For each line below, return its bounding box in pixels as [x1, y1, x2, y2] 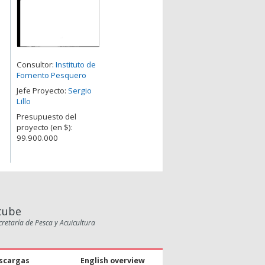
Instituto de [56, 59, 96, 70]
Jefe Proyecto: [17, 85, 68, 96]
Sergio [68, 85, 92, 96]
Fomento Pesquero [17, 70, 86, 81]
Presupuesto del [17, 111, 76, 122]
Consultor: [17, 59, 56, 70]
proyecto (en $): [17, 122, 73, 133]
